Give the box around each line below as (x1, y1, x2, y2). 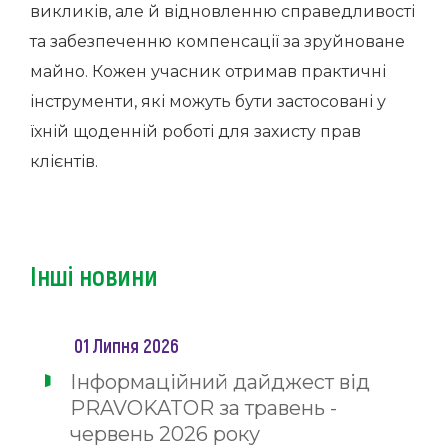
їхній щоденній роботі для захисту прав (30, 122, 361, 141)
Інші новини (30, 258, 158, 292)
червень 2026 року (70, 422, 260, 446)
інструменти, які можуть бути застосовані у (30, 92, 386, 111)
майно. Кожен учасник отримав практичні (30, 62, 386, 81)
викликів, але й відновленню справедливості (30, 2, 415, 21)
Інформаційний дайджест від (70, 370, 370, 394)
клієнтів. (30, 152, 98, 171)
